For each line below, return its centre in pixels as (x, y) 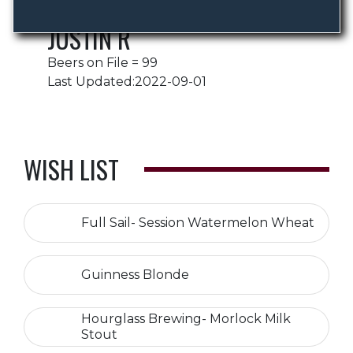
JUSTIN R (89, 38)
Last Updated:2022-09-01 (127, 82)
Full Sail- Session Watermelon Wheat (198, 223)
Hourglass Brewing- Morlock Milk (186, 319)
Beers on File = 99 (102, 63)
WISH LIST (71, 169)
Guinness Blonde (135, 275)
